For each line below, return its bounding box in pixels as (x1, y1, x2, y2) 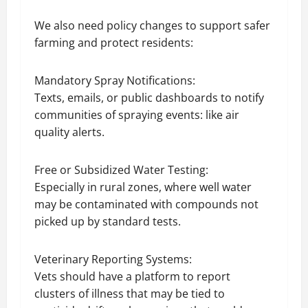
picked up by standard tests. (34, 214, 181, 229)
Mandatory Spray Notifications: (34, 73, 195, 88)
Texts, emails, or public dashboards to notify (34, 90, 264, 105)
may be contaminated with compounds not (34, 197, 258, 212)
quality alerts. (34, 124, 104, 140)
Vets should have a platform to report (34, 269, 230, 284)
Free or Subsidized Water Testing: (34, 162, 208, 177)
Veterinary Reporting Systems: (34, 252, 192, 267)
